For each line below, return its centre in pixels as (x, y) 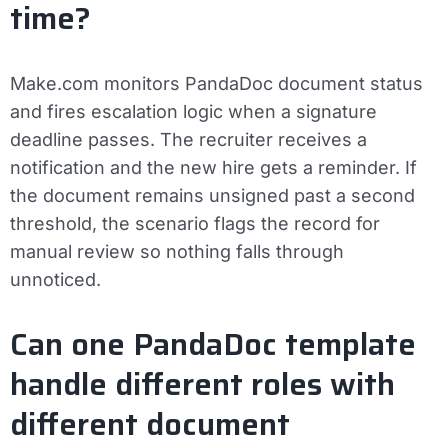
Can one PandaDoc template (213, 345)
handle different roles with (202, 385)
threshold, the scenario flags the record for (195, 224)
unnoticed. (55, 280)
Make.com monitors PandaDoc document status (216, 84)
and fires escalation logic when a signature (193, 112)
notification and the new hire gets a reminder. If (213, 168)
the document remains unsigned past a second (212, 196)
